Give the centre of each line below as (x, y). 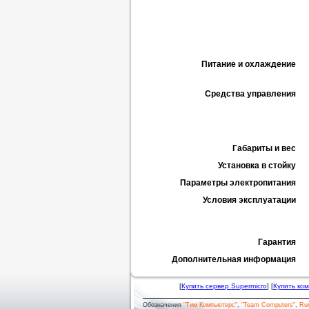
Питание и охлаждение (249, 64)
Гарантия (277, 242)
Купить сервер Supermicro (224, 286)
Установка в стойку (257, 166)
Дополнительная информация (234, 259)
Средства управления (250, 94)
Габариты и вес (264, 148)
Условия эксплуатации (249, 200)
